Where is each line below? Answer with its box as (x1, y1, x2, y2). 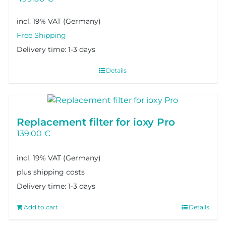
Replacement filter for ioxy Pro (17, 116, 176, 128)
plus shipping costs (17, 167, 85, 177)
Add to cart (24, 203, 59, 211)
